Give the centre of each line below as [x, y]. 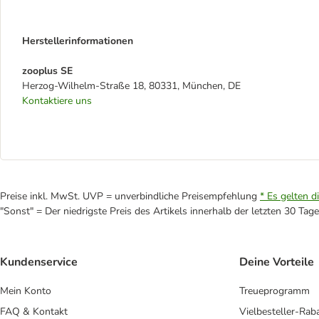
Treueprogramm [274, 291]
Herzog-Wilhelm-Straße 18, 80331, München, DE [131, 86]
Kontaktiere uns [57, 101]
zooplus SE [47, 71]
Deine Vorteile [277, 262]
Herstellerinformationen [78, 41]
